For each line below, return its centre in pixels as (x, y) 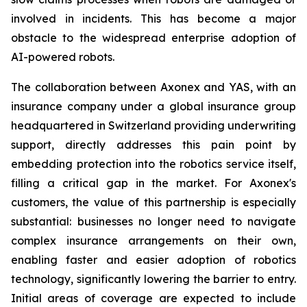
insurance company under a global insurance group (153, 106)
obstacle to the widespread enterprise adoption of (153, 37)
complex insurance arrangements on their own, (153, 240)
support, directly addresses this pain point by (153, 144)
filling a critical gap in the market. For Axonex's (153, 183)
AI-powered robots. (63, 57)
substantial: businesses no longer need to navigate (153, 221)
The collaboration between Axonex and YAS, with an (153, 87)
